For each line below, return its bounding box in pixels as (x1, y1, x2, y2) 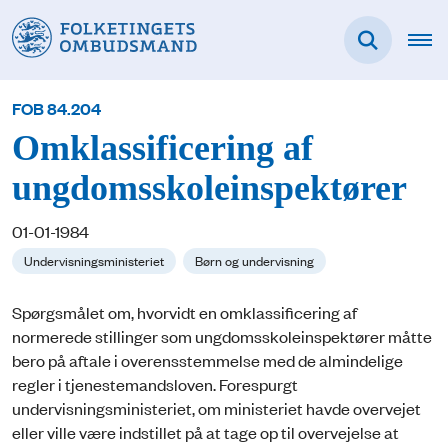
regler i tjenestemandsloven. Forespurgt (12, 373, 298, 396)
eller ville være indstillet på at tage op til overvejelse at (12, 421, 399, 444)
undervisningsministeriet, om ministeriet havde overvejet (12, 397, 421, 420)
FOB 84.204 (12, 97, 101, 120)
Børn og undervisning (195, 251, 314, 270)
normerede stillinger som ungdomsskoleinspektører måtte (12, 325, 432, 348)
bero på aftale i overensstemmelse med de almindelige (12, 349, 403, 372)
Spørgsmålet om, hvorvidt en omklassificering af (12, 301, 357, 324)
